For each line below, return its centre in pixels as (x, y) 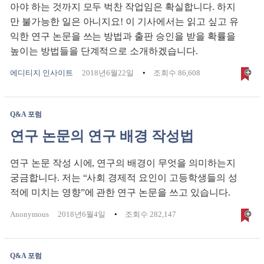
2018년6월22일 (108, 73)
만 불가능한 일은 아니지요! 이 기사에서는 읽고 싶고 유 (124, 22)
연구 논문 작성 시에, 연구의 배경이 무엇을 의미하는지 (123, 163)
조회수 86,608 (177, 73)
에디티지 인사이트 (42, 73)
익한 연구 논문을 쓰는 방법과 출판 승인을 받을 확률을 (123, 37)
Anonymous (29, 214)
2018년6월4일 (82, 214)
